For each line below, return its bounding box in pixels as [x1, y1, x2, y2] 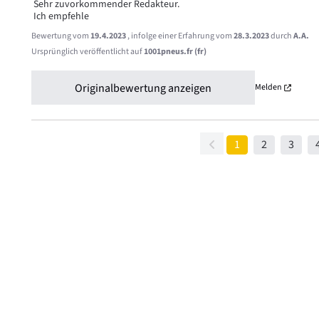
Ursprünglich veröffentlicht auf [31, 46, 144, 58]
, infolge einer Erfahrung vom [127, 30, 234, 42]
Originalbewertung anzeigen [74, 80, 211, 96]
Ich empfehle [33, 9, 89, 23]
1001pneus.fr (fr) [143, 46, 206, 58]
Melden [254, 81, 282, 93]
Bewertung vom [31, 30, 90, 42]
